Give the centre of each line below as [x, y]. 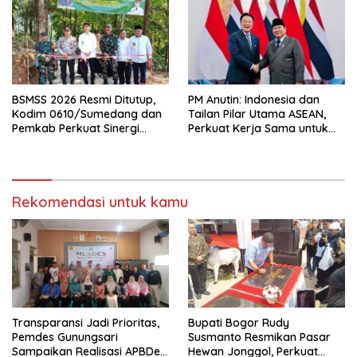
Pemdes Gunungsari [65, 337]
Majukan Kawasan [237, 143]
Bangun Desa [47, 143]
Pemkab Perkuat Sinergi [76, 129]
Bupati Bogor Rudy [239, 323]
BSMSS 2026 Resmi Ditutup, [84, 100]
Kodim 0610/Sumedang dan [87, 114]
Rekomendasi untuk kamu [100, 202]
